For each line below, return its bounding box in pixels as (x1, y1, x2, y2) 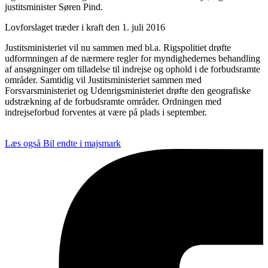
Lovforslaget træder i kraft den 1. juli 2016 (5, 22, 165, 32)
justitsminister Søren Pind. (5, 1, 103, 12)
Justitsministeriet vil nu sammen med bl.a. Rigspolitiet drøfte (5, 42, 231, 53)
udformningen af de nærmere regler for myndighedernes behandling (5, 53, 260, 63)
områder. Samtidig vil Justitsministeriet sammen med (5, 74, 202, 85)
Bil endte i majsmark (43, 138, 121, 148)
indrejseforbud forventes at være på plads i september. (5, 106, 207, 117)
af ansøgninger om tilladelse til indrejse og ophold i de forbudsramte (5, 63, 260, 74)
